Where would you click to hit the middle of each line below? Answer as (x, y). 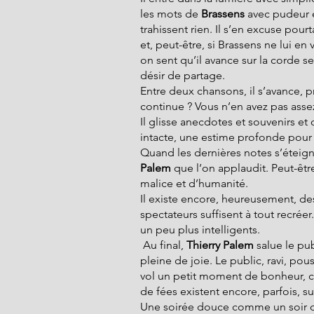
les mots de (171, 14)
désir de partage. (183, 75)
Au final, (163, 245)
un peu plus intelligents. (200, 230)
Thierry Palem (219, 245)
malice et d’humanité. (194, 183)
